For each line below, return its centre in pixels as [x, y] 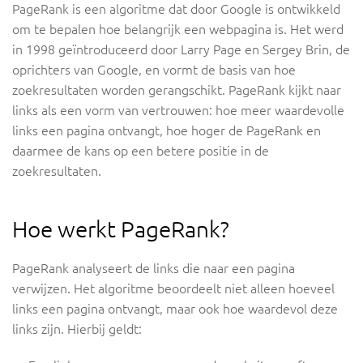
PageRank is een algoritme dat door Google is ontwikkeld [176, 9]
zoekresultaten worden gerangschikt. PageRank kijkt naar [177, 90]
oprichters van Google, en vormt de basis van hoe [154, 70]
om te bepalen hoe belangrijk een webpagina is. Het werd [178, 30]
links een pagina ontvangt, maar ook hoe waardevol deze [175, 309]
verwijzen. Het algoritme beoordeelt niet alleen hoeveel [173, 289]
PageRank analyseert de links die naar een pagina [154, 269]
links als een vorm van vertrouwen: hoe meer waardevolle [178, 111]
